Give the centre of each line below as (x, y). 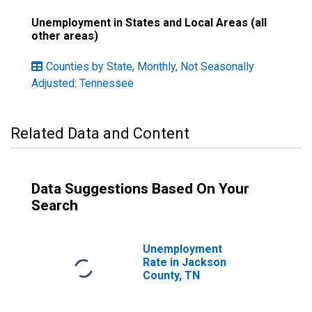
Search (55, 205)
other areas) (65, 36)
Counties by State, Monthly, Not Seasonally (150, 67)
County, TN (171, 275)
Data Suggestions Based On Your (140, 189)
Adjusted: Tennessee (83, 83)
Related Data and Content (100, 133)
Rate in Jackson (185, 262)
